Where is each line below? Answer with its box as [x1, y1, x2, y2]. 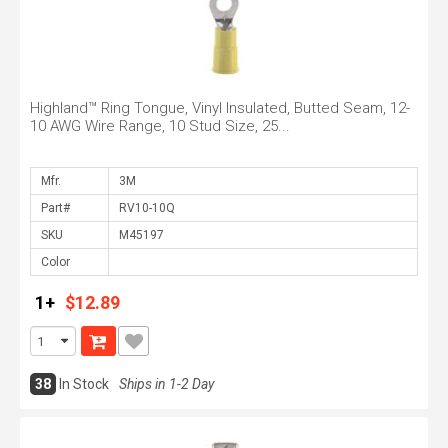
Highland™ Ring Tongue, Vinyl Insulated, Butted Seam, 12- [30, 99, 410, 117]
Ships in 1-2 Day [119, 376, 214, 392]
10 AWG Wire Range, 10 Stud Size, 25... [30, 117, 290, 135]
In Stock [59, 376, 109, 392]
